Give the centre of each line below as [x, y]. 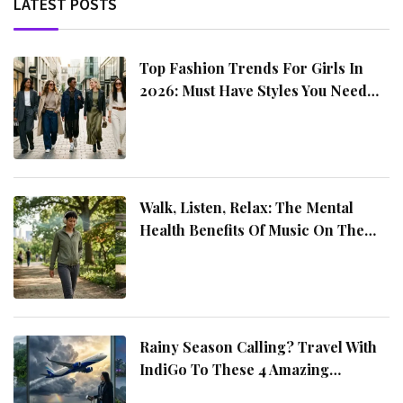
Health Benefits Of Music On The [252, 230]
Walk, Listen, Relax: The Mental [247, 208]
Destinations [184, 391]
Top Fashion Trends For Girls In [252, 68]
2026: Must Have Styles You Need [254, 91]
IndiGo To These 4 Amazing [235, 369]
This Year [172, 113]
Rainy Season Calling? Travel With [259, 346]
